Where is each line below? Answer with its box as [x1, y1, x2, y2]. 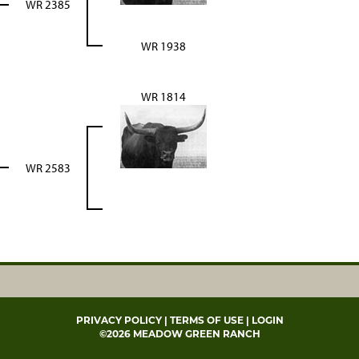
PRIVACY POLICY [75, 314, 162, 326]
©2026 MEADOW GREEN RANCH [99, 328, 260, 340]
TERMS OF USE [169, 314, 244, 326]
